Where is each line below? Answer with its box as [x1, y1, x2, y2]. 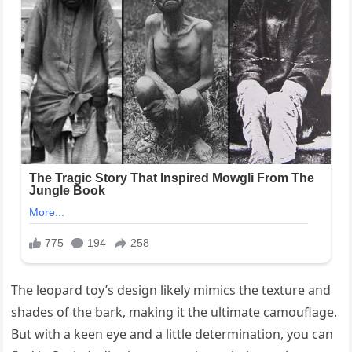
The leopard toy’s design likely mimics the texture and [11, 280, 332, 299]
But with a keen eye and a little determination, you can [11, 324, 334, 343]
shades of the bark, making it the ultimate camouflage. [11, 302, 338, 321]
